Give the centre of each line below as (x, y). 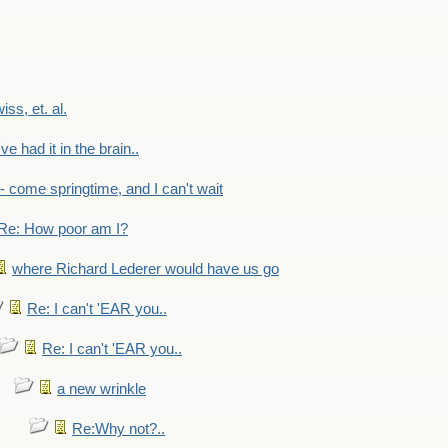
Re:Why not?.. (118, 429)
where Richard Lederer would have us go (145, 269)
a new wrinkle (101, 389)
